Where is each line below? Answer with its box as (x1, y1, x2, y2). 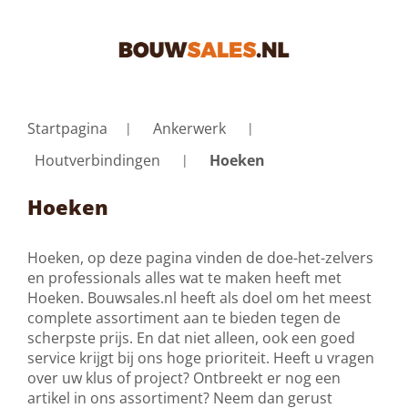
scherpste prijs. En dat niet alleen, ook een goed (27, 327, 355, 348)
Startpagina (27, 118, 107, 138)
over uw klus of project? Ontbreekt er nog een (27, 367, 341, 388)
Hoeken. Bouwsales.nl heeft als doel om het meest (27, 287, 372, 308)
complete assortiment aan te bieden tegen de (27, 307, 341, 328)
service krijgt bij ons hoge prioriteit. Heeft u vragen (27, 347, 374, 368)
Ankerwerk (153, 118, 226, 138)
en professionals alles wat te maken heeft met (27, 267, 342, 288)
